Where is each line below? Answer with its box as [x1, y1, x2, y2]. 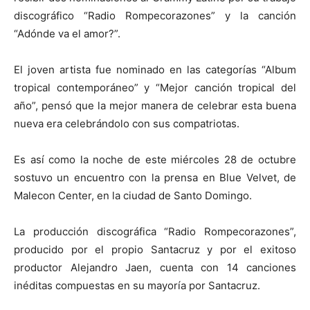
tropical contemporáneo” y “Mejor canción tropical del [14, 81, 296, 94]
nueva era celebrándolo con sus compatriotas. [14, 117, 239, 130]
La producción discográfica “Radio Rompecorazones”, [14, 225, 296, 238]
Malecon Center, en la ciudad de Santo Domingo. [14, 189, 252, 202]
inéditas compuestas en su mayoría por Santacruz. [14, 279, 260, 292]
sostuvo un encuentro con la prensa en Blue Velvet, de [14, 171, 296, 184]
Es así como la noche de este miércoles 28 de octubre [14, 153, 296, 166]
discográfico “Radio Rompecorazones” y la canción [14, 9, 296, 22]
